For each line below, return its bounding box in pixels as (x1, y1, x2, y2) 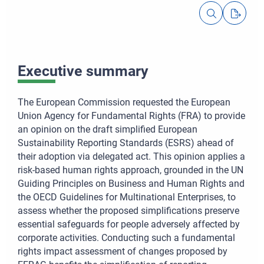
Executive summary (18, 62, 148, 80)
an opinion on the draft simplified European (18, 124, 197, 136)
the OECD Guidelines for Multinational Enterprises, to (18, 192, 236, 203)
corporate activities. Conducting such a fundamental (18, 232, 235, 244)
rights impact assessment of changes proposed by (18, 246, 227, 258)
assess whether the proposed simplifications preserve (18, 205, 239, 217)
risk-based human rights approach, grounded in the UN (18, 164, 243, 176)
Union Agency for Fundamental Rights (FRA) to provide (18, 110, 245, 122)
